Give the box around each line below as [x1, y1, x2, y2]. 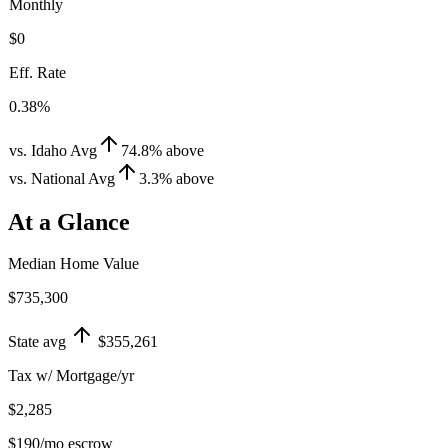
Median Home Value [8, 255, 139, 273]
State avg [8, 333, 66, 351]
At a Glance [8, 208, 130, 235]
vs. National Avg [9, 169, 115, 187]
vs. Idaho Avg [9, 141, 97, 159]
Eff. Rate [9, 63, 66, 81]
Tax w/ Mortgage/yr [8, 367, 134, 385]
